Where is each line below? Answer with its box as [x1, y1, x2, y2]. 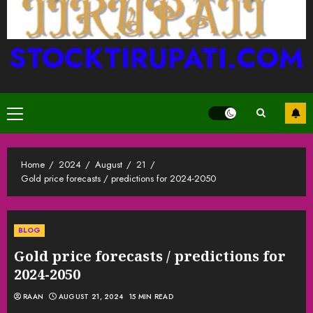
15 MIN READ [129, 291, 173, 302]
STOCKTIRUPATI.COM [9, 37, 304, 78]
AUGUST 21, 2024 [58, 291, 124, 302]
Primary [14, 106, 48, 122]
